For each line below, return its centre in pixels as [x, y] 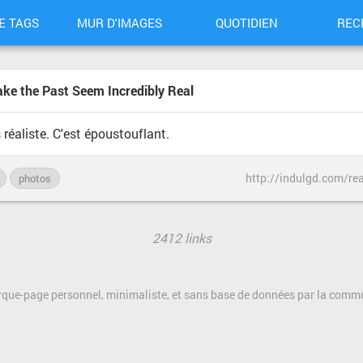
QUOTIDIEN [246, 23]
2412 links [181, 238]
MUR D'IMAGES [119, 23]
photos [35, 178]
